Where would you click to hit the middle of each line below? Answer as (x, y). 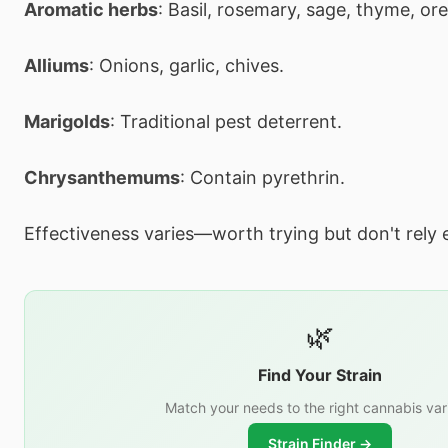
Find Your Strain (319, 374)
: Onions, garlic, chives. (186, 65)
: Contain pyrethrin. (262, 177)
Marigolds (67, 121)
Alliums (56, 65)
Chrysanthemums (102, 177)
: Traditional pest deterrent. (226, 121)
